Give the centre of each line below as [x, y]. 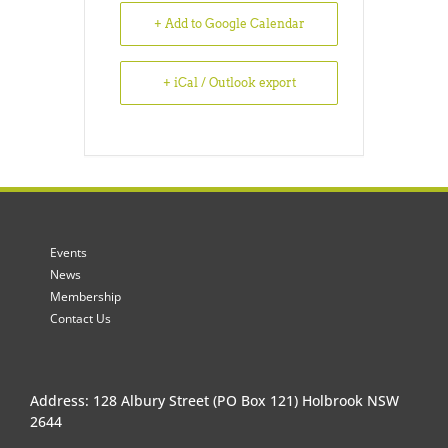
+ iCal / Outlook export [229, 82]
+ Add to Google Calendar [229, 23]
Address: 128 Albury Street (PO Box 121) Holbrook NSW [214, 400]
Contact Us [80, 318]
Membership [85, 296]
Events [68, 252]
